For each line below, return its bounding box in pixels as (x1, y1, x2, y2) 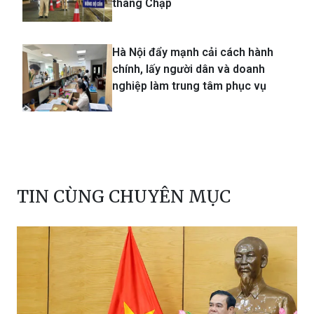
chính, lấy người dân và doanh (112, 62, 265, 76)
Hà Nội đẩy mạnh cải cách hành (112, 45, 273, 59)
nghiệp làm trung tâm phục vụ (112, 78, 266, 93)
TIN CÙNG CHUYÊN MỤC (17, 185, 231, 207)
